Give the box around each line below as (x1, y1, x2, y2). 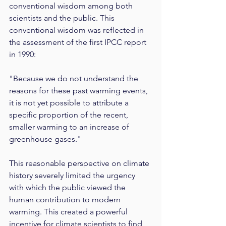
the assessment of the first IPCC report (9, 37, 148, 47)
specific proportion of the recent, (9, 110, 130, 120)
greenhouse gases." (9, 134, 81, 144)
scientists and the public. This (9, 13, 117, 23)
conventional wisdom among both (9, 1, 135, 11)
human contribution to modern (9, 195, 123, 205)
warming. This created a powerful (9, 207, 130, 217)
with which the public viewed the (9, 183, 128, 193)
